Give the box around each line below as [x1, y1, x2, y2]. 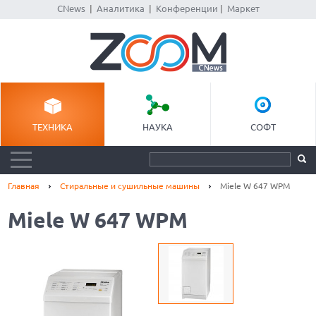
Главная [8, 181, 40, 190]
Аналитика [96, 4, 145, 13]
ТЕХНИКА [32, 122, 73, 132]
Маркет [226, 4, 260, 13]
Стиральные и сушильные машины [60, 181, 200, 190]
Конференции [155, 4, 218, 13]
